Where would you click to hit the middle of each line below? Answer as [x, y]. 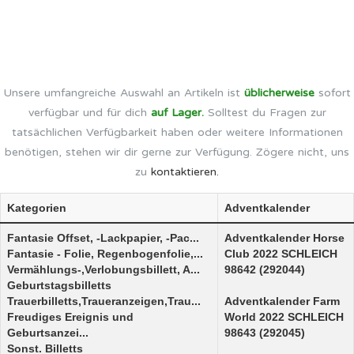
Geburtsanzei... [48, 333]
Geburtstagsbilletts [59, 285]
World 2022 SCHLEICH [284, 317]
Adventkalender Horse [284, 238]
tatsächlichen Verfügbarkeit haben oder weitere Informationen [177, 132]
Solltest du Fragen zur [265, 113]
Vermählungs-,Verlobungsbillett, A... [104, 269]
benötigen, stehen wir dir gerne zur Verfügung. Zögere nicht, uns [177, 152]
